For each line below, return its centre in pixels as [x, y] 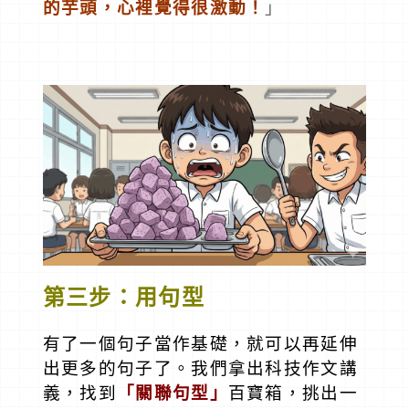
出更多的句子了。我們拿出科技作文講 [200, 369]
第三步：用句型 [123, 297]
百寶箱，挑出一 [293, 393]
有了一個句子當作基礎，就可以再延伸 [200, 344]
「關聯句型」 [173, 393]
